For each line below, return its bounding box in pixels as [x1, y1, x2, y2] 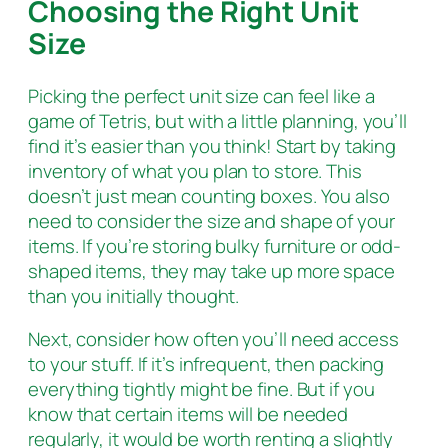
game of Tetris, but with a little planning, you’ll [28, 107, 407, 134]
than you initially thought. [28, 282, 240, 309]
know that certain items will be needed [28, 401, 349, 428]
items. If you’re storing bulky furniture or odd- [28, 232, 402, 259]
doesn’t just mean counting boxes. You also [28, 182, 390, 209]
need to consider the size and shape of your [28, 207, 395, 234]
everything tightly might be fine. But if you [28, 376, 375, 403]
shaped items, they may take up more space [28, 257, 395, 284]
